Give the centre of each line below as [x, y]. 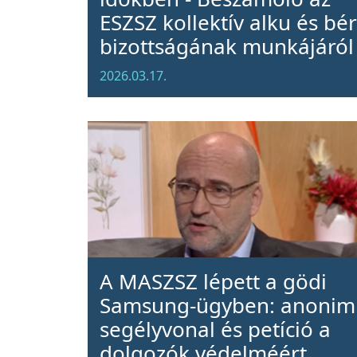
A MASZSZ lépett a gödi [213, 281]
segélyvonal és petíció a [215, 329]
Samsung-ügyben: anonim [227, 305]
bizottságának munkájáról [226, 46]
